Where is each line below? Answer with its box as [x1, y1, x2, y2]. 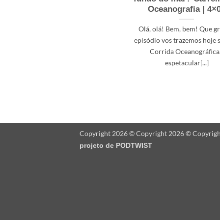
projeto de [80, 141, 116, 150]
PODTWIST [116, 141, 152, 150]
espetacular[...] [165, 58, 209, 67]
